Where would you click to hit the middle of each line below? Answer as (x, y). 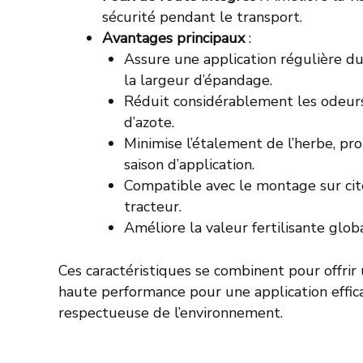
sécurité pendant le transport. (202, 17)
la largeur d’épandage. (198, 81)
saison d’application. (189, 165)
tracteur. (153, 207)
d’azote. (149, 123)
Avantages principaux (173, 38)
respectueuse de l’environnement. (171, 313)
